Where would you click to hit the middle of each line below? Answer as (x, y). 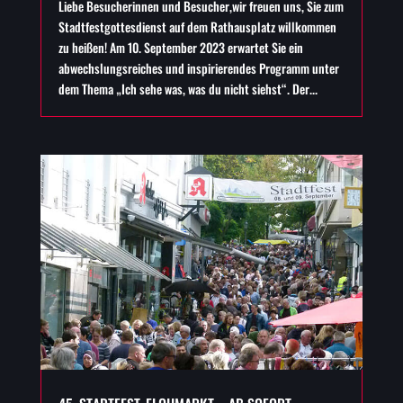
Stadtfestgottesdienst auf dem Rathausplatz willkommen (197, 27)
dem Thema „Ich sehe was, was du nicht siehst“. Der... (188, 89)
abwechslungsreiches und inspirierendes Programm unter (198, 68)
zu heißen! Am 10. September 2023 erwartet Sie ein (180, 48)
